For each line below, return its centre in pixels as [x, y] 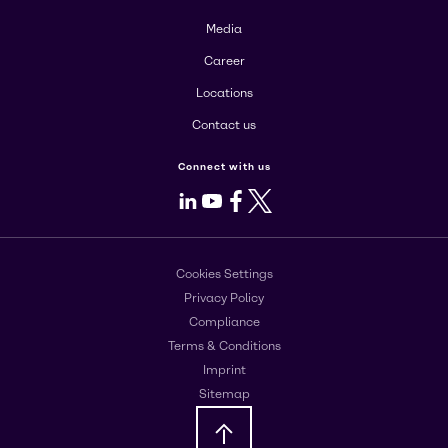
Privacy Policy [224, 298]
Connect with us [224, 166]
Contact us [224, 124]
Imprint [224, 370]
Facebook [273, 199]
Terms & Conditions [224, 346]
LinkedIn [219, 199]
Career [224, 60]
